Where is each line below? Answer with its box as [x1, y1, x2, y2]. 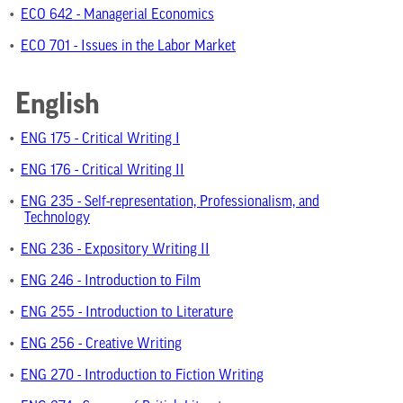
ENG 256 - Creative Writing [21, 337, 182, 352]
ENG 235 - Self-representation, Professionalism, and [21, 195, 319, 210]
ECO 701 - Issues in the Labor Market [21, 40, 236, 54]
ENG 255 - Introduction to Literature [21, 306, 233, 320]
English [15, 90, 100, 119]
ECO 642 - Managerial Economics [21, 8, 214, 22]
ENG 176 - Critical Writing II [21, 164, 184, 178]
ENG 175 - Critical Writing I [21, 132, 180, 147]
